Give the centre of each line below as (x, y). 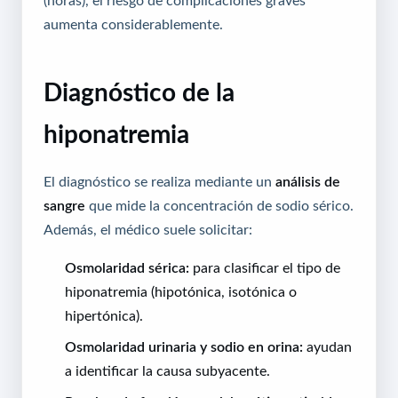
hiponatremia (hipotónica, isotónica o (181, 291)
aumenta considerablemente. (133, 24)
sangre (64, 205)
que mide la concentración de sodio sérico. (219, 205)
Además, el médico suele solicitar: (148, 229)
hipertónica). (104, 315)
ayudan (327, 346)
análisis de (308, 181)
